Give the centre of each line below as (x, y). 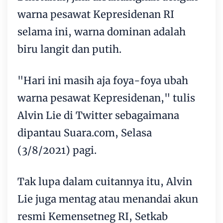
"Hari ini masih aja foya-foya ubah (103, 80)
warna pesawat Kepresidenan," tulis (106, 98)
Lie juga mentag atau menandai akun (108, 199)
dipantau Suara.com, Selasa (85, 132)
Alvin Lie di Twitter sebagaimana (98, 115)
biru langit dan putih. (69, 49)
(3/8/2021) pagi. (57, 150)
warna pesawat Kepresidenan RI (96, 14)
